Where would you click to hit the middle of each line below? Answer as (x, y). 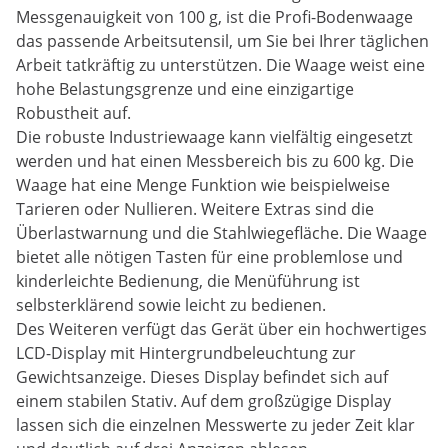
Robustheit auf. (73, 113)
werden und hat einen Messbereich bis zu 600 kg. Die (215, 161)
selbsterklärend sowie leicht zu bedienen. (171, 305)
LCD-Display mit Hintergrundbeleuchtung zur (186, 353)
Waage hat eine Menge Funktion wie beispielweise (203, 185)
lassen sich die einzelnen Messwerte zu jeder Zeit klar (215, 425)
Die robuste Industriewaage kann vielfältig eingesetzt (214, 137)
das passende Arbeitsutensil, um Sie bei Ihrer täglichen (222, 41)
